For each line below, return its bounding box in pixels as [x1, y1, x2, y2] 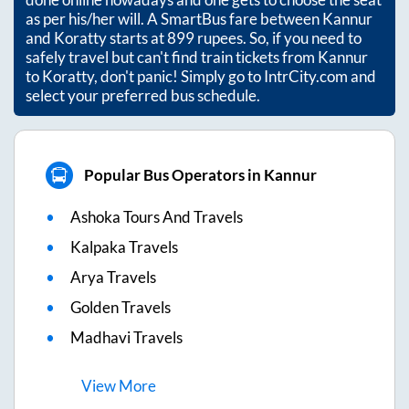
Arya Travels [70, 267, 156, 287]
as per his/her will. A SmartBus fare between [26, 8, 322, 28]
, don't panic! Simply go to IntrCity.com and [94, 66, 376, 86]
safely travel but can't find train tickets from [26, 47, 318, 67]
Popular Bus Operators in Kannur [83, 165, 317, 185]
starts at [107, 27, 167, 47]
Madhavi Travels [70, 327, 183, 347]
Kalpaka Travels [70, 236, 178, 257]
